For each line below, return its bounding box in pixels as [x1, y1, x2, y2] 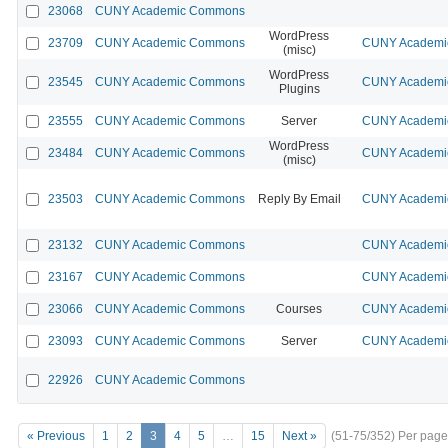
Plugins [278, 81, 320, 96]
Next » [282, 429, 317, 444]
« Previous [27, 429, 85, 444]
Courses [276, 301, 322, 316]
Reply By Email [257, 191, 341, 206]
